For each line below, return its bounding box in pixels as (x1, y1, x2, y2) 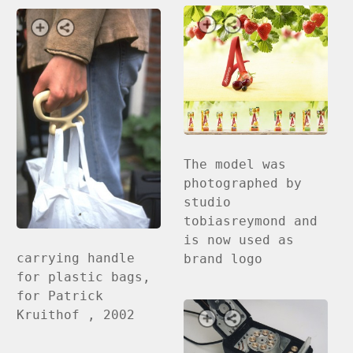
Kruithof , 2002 (17, 307, 136, 323)
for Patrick (17, 288, 104, 304)
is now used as (184, 232, 295, 247)
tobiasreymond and (184, 213, 318, 229)
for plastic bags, (17, 269, 151, 285)
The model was (184, 156, 287, 172)
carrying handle (17, 251, 136, 266)
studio (184, 194, 232, 210)
